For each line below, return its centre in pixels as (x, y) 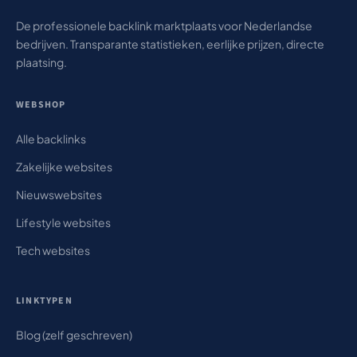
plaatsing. (41, 62)
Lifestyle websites (63, 222)
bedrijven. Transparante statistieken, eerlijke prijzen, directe (170, 44)
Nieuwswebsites (59, 194)
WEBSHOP (41, 105)
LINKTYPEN (44, 301)
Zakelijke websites (64, 167)
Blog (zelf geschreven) (74, 335)
